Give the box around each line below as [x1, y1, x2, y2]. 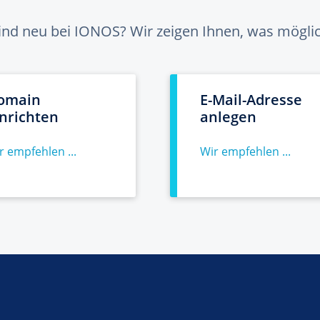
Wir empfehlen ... [200, 144, 291, 159]
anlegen [200, 107, 256, 126]
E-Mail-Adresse [200, 90, 302, 109]
